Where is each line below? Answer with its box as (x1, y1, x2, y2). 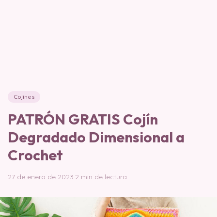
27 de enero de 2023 (8, 172, 74, 181)
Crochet (8, 146, 63, 164)
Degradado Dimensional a (8, 128, 185, 146)
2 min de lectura (75, 172, 127, 181)
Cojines (14, 93, 34, 100)
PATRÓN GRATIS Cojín (8, 110, 158, 128)
